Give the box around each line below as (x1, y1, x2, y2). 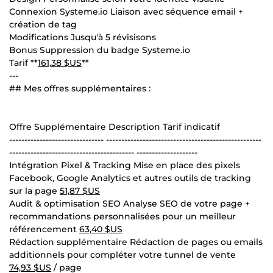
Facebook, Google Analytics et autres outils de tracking (9, 172, 251, 183)
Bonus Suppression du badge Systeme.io (9, 44, 190, 55)
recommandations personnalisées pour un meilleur (9, 210, 236, 222)
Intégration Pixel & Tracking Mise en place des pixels (9, 159, 240, 171)
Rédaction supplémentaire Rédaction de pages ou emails (9, 236, 263, 247)
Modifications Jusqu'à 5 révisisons (9, 31, 156, 43)
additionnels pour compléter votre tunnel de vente (9, 249, 236, 260)
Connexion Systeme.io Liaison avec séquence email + (9, 5, 243, 17)
